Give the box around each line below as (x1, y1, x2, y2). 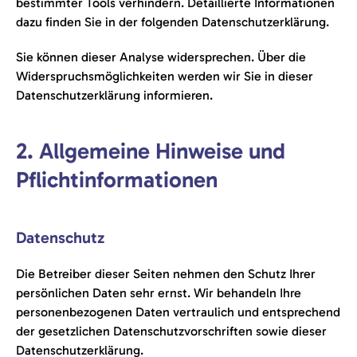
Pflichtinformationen (16, 167, 218, 193)
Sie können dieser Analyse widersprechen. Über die (16, 49, 306, 65)
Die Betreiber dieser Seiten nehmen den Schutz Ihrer (16, 266, 316, 281)
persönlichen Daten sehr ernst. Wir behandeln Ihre (16, 285, 301, 300)
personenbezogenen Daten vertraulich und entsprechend (16, 304, 340, 320)
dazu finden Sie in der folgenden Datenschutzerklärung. (16, 14, 329, 29)
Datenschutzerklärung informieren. (16, 88, 213, 103)
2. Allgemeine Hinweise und (16, 138, 285, 164)
